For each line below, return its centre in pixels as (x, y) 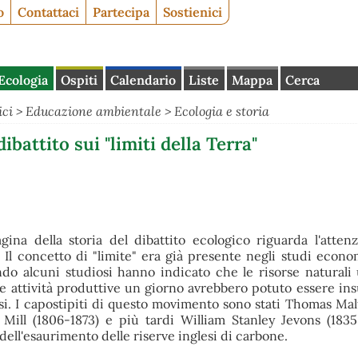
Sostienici (193, 12)
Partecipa (121, 12)
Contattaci (48, 12)
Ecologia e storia (222, 111)
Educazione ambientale (94, 111)
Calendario (143, 80)
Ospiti (80, 80)
